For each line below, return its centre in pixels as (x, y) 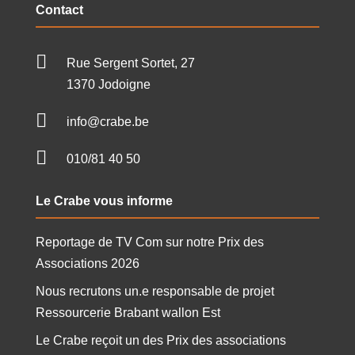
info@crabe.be (107, 121)
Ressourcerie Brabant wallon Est (128, 312)
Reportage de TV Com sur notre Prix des (149, 242)
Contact (59, 10)
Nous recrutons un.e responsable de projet (155, 291)
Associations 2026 (87, 263)
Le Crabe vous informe (104, 200)
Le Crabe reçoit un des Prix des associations (160, 340)
